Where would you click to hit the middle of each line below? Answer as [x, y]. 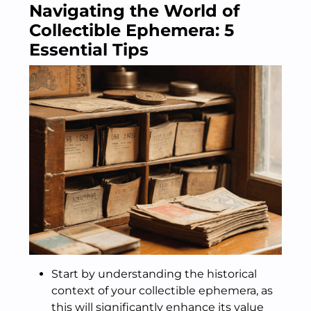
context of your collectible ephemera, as [162, 291]
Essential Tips [89, 50]
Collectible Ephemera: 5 [132, 30]
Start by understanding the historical [154, 274]
